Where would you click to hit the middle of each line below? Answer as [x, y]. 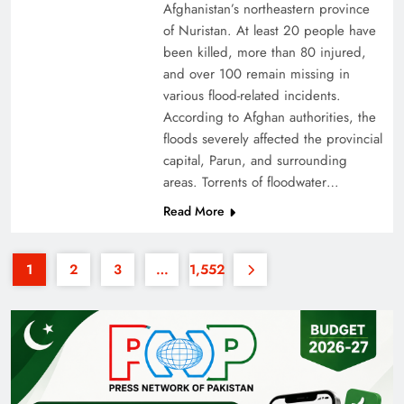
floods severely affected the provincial [272, 139]
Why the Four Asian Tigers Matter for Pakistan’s [199, 143]
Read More [193, 211]
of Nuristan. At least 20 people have [269, 31]
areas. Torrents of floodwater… [251, 183]
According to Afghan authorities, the [269, 118]
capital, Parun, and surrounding [255, 161]
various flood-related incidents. [252, 96]
